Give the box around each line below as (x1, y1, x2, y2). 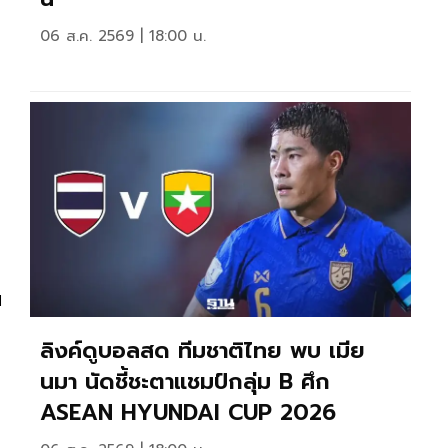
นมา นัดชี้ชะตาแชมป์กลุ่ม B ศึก (40, 364, 330, 398)
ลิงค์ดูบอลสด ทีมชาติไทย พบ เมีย (40, 333, 365, 367)
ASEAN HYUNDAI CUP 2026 (40, 395, 336, 429)
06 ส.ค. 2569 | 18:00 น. (40, 24, 206, 47)
